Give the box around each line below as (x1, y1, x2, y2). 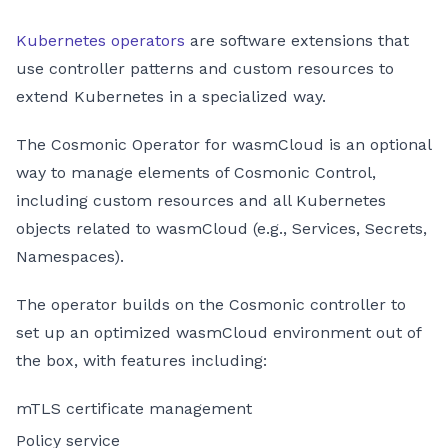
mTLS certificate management (16, 398, 252, 418)
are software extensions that (185, 30, 409, 50)
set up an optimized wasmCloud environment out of (16, 322, 421, 342)
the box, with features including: (16, 350, 267, 370)
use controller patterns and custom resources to (16, 58, 394, 78)
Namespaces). (16, 246, 124, 266)
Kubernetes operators (16, 30, 185, 50)
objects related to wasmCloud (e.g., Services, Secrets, (16, 218, 427, 238)
